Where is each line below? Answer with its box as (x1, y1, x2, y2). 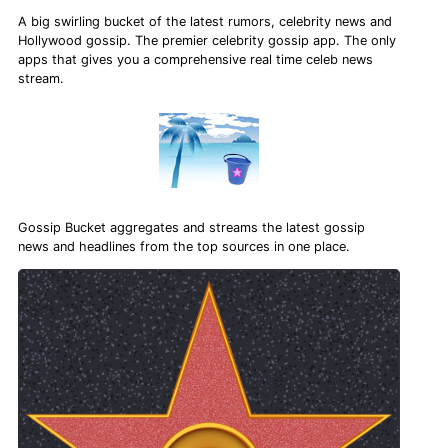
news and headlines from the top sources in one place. (18, 239, 351, 255)
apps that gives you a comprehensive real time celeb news (18, 52, 374, 68)
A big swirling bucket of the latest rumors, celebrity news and (18, 14, 393, 30)
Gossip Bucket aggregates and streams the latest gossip (18, 220, 366, 236)
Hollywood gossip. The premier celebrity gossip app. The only (18, 33, 397, 49)
